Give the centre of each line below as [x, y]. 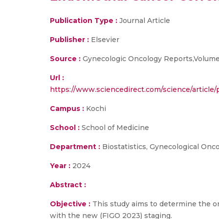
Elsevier [105, 40]
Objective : [71, 204]
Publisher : [70, 40]
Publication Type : [84, 21]
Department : [75, 147]
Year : [60, 166]
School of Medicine [114, 128]
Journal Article [144, 21]
